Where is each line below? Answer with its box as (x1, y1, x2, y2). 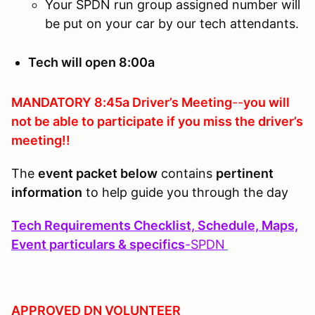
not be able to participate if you (11, 113, 203, 129)
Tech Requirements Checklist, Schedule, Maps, (11, 217, 298, 233)
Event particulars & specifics (11, 236, 185, 252)
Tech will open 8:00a (28, 54, 155, 70)
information (11, 184, 82, 200)
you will (243, 94, 290, 110)
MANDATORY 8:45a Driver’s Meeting (11, 94, 232, 110)
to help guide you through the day (82, 184, 288, 200)
